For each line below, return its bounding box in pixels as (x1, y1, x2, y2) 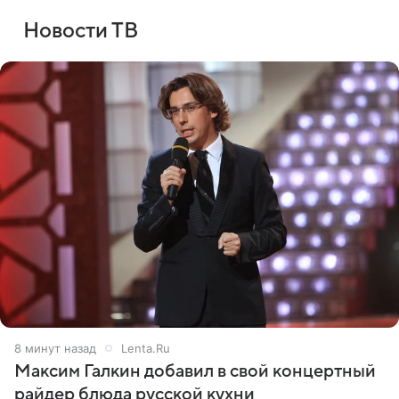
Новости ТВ (23, 20, 138, 43)
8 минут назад (14, 340, 96, 355)
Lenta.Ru (121, 340, 170, 355)
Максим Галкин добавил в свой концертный (14, 361, 376, 381)
